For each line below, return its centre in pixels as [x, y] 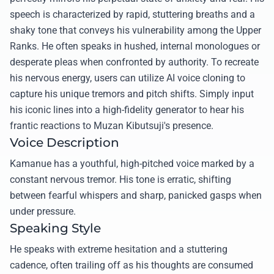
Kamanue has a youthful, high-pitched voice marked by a [132, 163]
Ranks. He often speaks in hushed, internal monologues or [135, 46]
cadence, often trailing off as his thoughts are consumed [131, 265]
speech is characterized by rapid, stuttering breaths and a [132, 14]
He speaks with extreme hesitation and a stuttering [119, 249]
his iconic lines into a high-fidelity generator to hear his [127, 109]
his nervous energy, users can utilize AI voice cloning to [128, 78]
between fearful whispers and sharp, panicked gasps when [136, 195]
